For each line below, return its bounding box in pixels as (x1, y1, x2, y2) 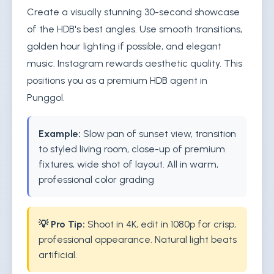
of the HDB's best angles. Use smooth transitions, (27, 23, 242, 35)
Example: (39, 128, 81, 139)
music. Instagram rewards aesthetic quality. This (27, 57, 242, 69)
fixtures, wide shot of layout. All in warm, (39, 158, 218, 170)
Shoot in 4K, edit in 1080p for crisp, (85, 218, 236, 230)
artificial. (39, 249, 77, 261)
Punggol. (27, 92, 65, 103)
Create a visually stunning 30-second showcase (27, 6, 240, 18)
